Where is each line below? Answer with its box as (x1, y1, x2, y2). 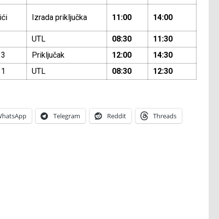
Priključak (32, 50, 65, 60)
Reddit (107, 111, 126, 121)
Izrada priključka (32, 13, 87, 22)
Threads (153, 111, 176, 121)
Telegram (53, 111, 80, 121)
